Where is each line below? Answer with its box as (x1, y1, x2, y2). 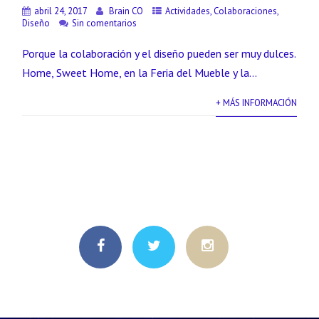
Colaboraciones (214, 5, 278, 17)
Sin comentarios (72, 17, 137, 29)
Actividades (165, 5, 211, 17)
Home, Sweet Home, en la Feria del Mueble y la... (22, 66, 258, 80)
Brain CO (109, 5, 144, 17)
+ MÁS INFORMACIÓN (215, 97, 297, 109)
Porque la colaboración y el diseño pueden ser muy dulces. (22, 46, 296, 61)
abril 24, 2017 (34, 5, 88, 17)
